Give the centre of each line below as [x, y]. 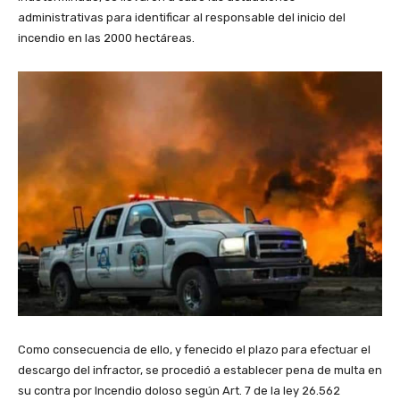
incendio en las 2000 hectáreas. [106, 38]
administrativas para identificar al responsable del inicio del [182, 18]
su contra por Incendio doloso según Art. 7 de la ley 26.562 [179, 391]
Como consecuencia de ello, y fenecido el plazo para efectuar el [194, 350]
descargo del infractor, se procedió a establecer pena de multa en [200, 371]
